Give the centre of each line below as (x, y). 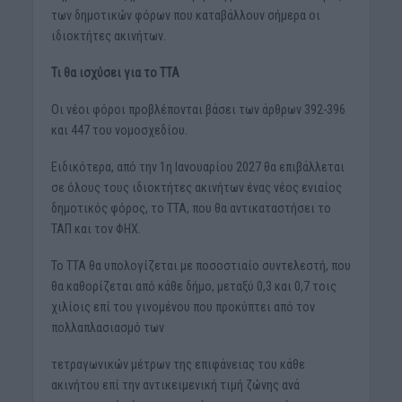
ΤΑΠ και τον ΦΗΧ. (96, 228)
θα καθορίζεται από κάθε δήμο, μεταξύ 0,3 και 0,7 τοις (193, 286)
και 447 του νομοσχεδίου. (119, 130)
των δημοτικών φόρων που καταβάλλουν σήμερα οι (185, 16)
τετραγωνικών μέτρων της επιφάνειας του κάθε (178, 364)
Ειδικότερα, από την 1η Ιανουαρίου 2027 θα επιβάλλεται (197, 166)
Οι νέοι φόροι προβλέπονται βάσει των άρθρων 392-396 (198, 109)
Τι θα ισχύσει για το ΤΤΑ (115, 73)
